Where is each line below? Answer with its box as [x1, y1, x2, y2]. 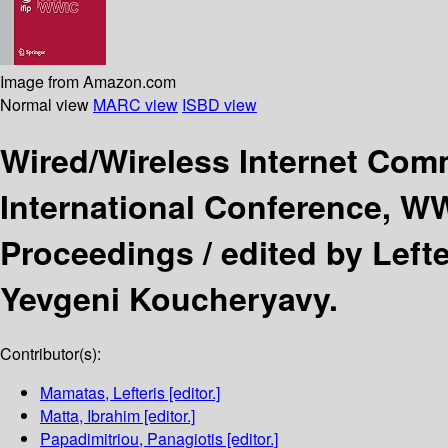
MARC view [93, 92, 178, 116]
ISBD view [182, 92, 257, 116]
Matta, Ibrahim [40, 404, 140, 428]
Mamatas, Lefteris [40, 381, 165, 405]
